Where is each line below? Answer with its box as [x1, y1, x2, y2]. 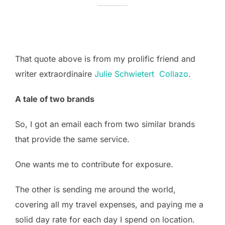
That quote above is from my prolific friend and [15, 53, 195, 64]
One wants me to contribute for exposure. [15, 159, 173, 169]
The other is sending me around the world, [15, 184, 176, 194]
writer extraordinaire [15, 68, 94, 79]
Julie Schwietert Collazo [94, 68, 188, 79]
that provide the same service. [15, 134, 130, 144]
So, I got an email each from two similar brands [15, 119, 195, 129]
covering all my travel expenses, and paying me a [15, 199, 203, 209]
